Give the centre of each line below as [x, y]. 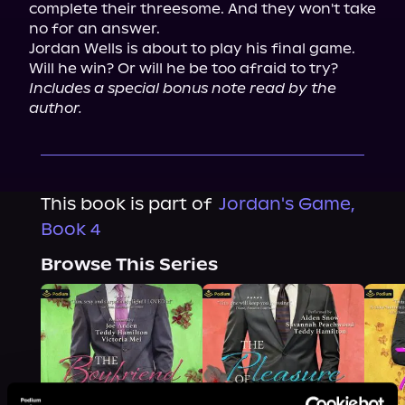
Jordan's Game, [287, 204]
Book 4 [71, 229]
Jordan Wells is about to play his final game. [192, 48]
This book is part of [126, 204]
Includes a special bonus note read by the [183, 88]
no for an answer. [94, 28]
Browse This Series [129, 264]
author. [56, 108]
